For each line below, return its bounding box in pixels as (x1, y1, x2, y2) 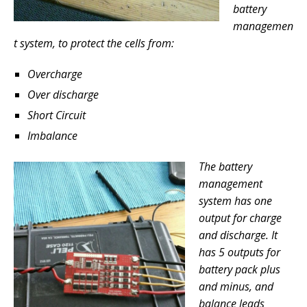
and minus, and (199, 278, 273, 294)
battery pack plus (199, 261, 280, 277)
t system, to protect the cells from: (14, 35, 174, 51)
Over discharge (27, 86, 99, 102)
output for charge (199, 210, 282, 225)
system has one (199, 193, 272, 208)
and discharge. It (199, 227, 278, 243)
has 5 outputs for (199, 244, 280, 260)
